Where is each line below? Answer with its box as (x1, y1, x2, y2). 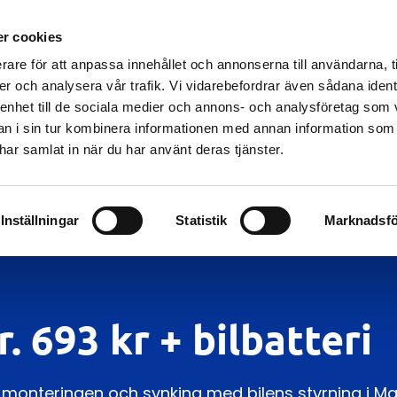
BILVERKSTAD (128, 50, 208, 66)
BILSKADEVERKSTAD (235, 50, 355, 66)
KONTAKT (269, 71, 325, 88)
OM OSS (195, 71, 242, 88)
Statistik (175, 212, 228, 228)
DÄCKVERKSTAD (72, 71, 168, 88)
